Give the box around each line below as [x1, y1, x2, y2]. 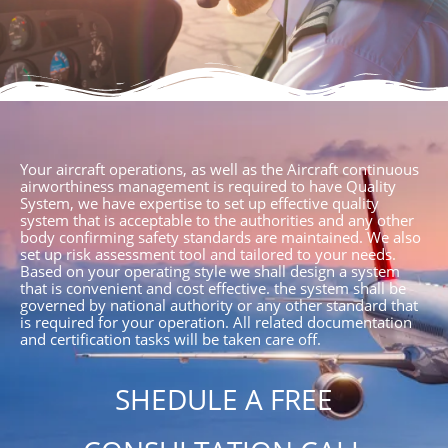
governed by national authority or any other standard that [20, 295, 418, 316]
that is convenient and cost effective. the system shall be [20, 278, 406, 299]
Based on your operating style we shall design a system [20, 261, 400, 282]
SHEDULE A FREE [115, 380, 333, 419]
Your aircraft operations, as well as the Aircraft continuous [20, 159, 419, 180]
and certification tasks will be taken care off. [20, 329, 321, 350]
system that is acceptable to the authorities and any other [20, 210, 414, 231]
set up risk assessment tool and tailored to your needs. [20, 244, 396, 265]
